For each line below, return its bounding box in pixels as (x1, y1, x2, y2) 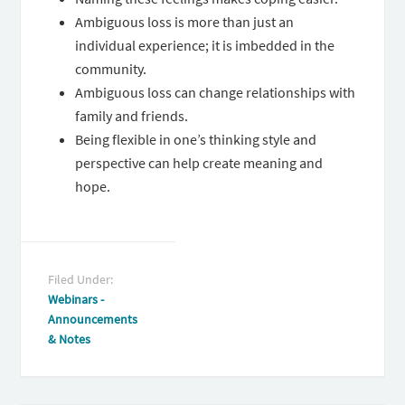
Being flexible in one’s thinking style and (75, 130, 317, 148)
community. (75, 60, 147, 78)
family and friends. (75, 107, 189, 125)
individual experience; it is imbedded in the (75, 36, 335, 54)
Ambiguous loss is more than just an (75, 13, 295, 31)
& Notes (48, 331, 91, 347)
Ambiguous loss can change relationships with (75, 83, 356, 101)
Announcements (48, 311, 138, 327)
